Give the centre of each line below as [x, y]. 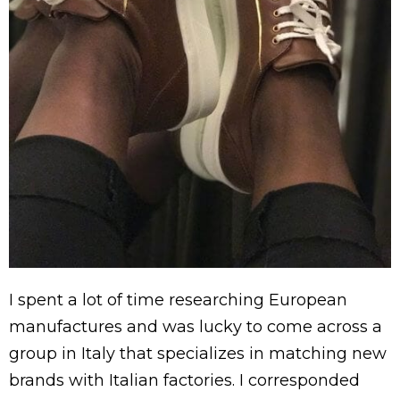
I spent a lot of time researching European [178, 300]
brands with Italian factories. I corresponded [184, 381]
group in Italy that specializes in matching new [198, 354]
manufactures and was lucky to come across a [196, 327]
